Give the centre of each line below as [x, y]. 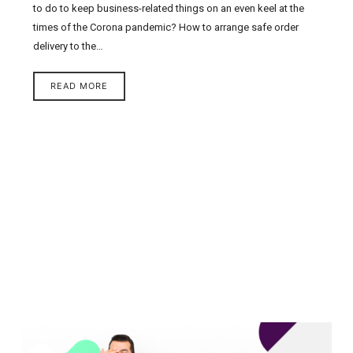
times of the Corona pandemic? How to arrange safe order [166, 28]
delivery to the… [69, 46]
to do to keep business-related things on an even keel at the [169, 9]
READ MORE [80, 86]
